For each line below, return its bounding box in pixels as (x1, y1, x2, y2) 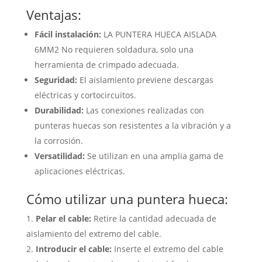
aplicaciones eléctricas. (34, 165, 125, 177)
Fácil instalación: (34, 28, 101, 40)
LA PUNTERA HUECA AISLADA (101, 28, 216, 40)
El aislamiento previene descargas (77, 74, 213, 85)
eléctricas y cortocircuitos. (34, 89, 136, 101)
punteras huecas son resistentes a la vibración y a (34, 119, 231, 131)
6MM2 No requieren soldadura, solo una (34, 43, 194, 55)
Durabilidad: (34, 104, 84, 116)
